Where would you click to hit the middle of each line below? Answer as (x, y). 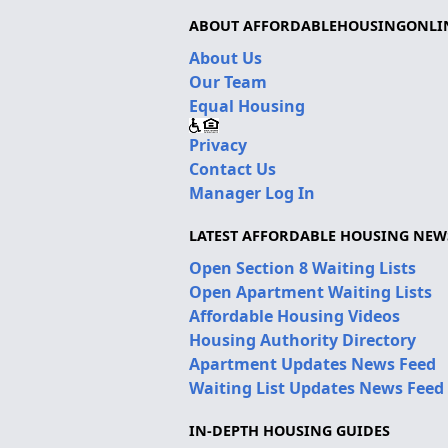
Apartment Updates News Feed (312, 363)
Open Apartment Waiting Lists (310, 291)
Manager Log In (251, 192)
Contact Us (232, 168)
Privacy (217, 144)
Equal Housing (246, 105)
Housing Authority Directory (302, 339)
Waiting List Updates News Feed (316, 387)
